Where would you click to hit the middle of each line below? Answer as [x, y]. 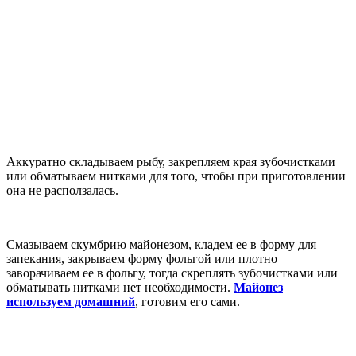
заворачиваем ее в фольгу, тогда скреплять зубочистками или [172, 273]
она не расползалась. [62, 190]
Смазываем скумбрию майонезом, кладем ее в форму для [161, 244]
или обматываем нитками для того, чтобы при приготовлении [176, 176]
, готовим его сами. [188, 301]
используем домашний [71, 301]
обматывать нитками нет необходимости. [120, 287]
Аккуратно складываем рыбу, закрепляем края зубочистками [171, 161]
